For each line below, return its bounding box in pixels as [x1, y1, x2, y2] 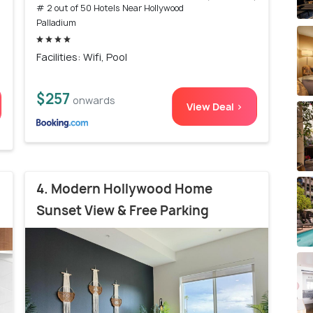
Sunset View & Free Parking [36, 201, 209, 219]
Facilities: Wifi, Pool [36, 50, 127, 64]
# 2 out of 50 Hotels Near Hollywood [36, 1, 184, 14]
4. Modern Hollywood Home [36, 180, 212, 198]
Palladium [36, 16, 76, 29]
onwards [73, 93, 115, 107]
